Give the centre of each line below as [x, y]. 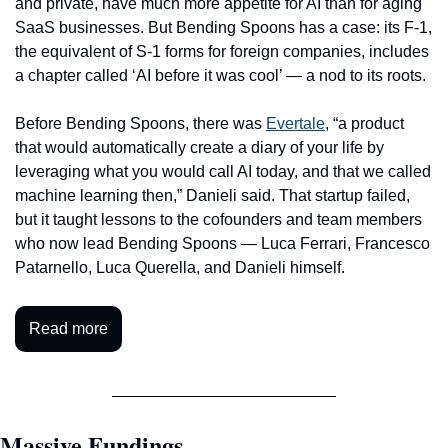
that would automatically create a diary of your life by [199, 147]
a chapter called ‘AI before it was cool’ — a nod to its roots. [220, 75]
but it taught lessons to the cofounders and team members [218, 219]
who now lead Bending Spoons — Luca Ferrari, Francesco [222, 243]
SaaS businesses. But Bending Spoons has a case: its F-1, [223, 27]
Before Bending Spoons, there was [140, 123]
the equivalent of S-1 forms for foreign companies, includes [222, 51]
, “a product [364, 123]
